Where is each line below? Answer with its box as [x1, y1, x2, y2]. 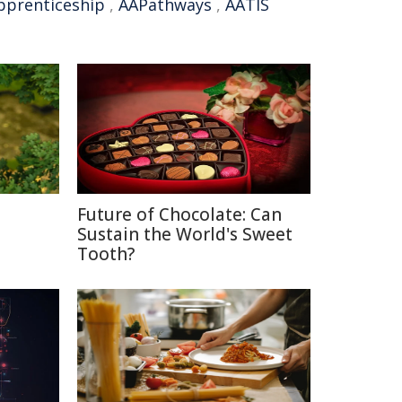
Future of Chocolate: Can [77, 203, 282, 227]
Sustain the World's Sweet [77, 223, 293, 247]
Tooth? [77, 242, 135, 267]
